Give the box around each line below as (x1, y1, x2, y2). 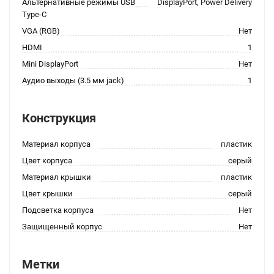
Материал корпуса (22, 139, 91, 149)
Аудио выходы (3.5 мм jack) (22, 76, 124, 85)
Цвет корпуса (22, 156, 72, 165)
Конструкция (22, 111, 96, 125)
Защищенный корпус (22, 222, 102, 231)
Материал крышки (22, 172, 91, 182)
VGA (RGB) (22, 26, 60, 35)
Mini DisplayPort (22, 59, 78, 68)
